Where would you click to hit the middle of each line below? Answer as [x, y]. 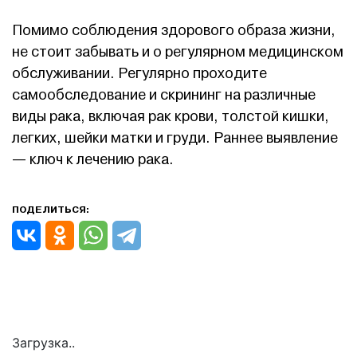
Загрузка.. [43, 343]
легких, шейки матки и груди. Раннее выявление [175, 138]
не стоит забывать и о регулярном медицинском [178, 52]
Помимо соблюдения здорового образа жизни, [174, 31]
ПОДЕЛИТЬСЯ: [51, 210]
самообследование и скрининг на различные [164, 95]
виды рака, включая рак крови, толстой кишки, [171, 117]
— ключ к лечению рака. [93, 160]
